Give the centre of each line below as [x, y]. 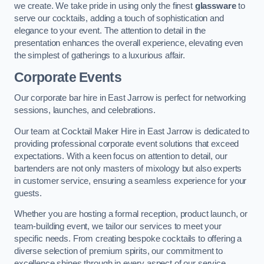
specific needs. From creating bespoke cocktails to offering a [128, 239]
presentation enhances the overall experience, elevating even [129, 43]
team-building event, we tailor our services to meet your [118, 227]
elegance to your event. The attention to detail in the [110, 30]
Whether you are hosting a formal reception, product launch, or [131, 214]
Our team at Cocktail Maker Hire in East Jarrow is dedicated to [132, 131]
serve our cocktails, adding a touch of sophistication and [119, 18]
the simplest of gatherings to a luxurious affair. [100, 55]
